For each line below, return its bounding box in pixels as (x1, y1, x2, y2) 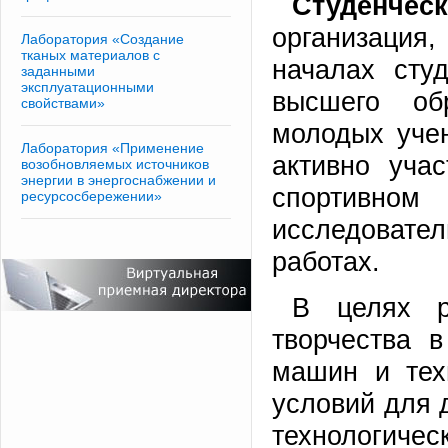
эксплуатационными (21, 79, 154, 95)
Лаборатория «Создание (21, 31, 184, 47)
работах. (272, 246, 380, 277)
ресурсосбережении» (21, 188, 162, 204)
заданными (21, 63, 95, 79)
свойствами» (21, 95, 105, 111)
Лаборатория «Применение (21, 140, 204, 156)
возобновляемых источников (21, 156, 209, 172)
